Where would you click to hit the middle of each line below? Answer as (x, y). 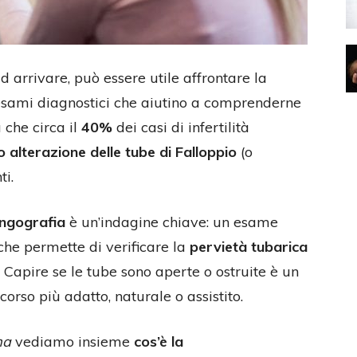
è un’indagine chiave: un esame (172, 222)
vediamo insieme (73, 341)
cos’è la (159, 341)
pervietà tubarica (249, 247)
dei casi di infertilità (181, 127)
